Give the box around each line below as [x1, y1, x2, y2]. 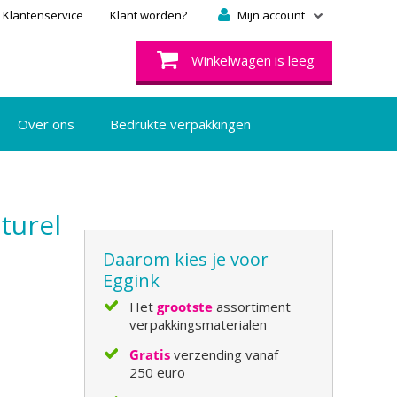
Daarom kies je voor [103, 247, 269, 271]
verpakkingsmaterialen [129, 315, 268, 333]
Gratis [129, 346, 171, 363]
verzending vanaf [170, 346, 279, 363]
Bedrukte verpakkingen [110, 115, 252, 133]
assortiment [213, 298, 292, 315]
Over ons [18, 115, 75, 133]
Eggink [103, 269, 160, 292]
